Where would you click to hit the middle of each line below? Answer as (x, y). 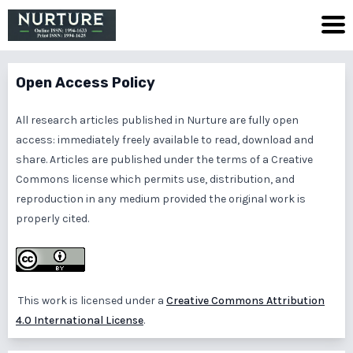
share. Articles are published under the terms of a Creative (164, 160)
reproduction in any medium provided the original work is (161, 199)
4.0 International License (80, 320)
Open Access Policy (85, 83)
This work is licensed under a (91, 301)
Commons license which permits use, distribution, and (155, 179)
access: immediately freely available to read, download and (165, 140)
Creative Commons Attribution (245, 301)
